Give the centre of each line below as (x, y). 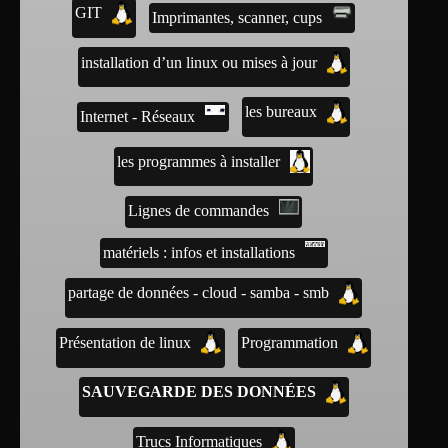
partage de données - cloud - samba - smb (199, 293)
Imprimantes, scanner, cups (237, 17)
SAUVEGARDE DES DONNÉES (198, 392)
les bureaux (281, 112)
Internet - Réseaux (138, 116)
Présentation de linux (125, 342)
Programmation (290, 342)
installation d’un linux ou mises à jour (198, 62)
